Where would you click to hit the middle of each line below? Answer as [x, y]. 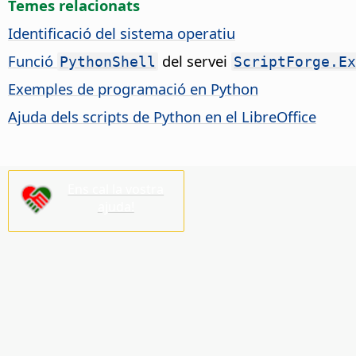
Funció [33, 61]
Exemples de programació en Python [133, 89]
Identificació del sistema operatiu [122, 33]
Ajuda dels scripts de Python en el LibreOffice [162, 117]
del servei [195, 61]
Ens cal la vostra [116, 190]
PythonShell [108, 62]
